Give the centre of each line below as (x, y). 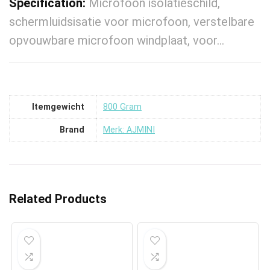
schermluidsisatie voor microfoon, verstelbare (132, 22)
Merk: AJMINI (129, 130)
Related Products (58, 199)
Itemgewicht (58, 107)
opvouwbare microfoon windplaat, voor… (117, 41)
